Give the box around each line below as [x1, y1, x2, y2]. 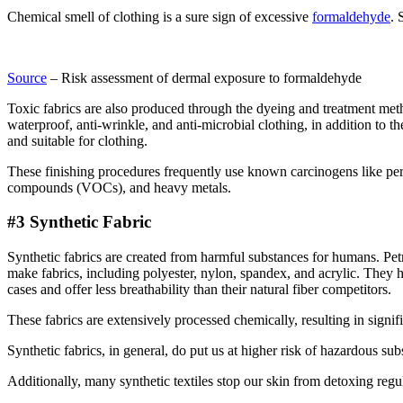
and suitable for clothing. [7, 132, 151, 148]
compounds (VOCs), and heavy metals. [7, 179, 231, 195]
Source [7, 69, 47, 85]
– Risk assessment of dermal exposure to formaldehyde [47, 69, 362, 85]
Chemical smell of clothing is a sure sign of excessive [7, 8, 312, 24]
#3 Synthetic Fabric [7, 212, 151, 232]
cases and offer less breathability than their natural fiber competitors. [7, 282, 395, 298]
